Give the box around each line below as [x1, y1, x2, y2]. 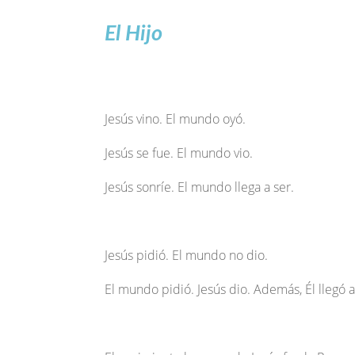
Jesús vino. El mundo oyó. [105, 110, 246, 128]
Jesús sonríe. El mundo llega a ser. [105, 178, 294, 197]
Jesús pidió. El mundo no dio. [105, 246, 268, 265]
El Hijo [105, 23, 162, 44]
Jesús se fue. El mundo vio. [105, 144, 253, 162]
